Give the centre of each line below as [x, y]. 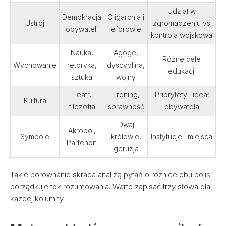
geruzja [126, 149]
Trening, [126, 95]
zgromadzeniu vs [182, 23]
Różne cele [182, 59]
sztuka [82, 77]
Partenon [82, 143]
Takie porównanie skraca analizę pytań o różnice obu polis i [112, 174]
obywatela [182, 107]
